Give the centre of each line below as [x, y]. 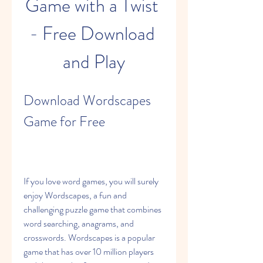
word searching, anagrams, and [79, 223]
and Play [94, 62]
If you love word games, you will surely [91, 181]
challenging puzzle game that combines [92, 209]
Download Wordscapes [87, 100]
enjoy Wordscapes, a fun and [75, 195]
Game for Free [64, 122]
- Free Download [92, 33]
